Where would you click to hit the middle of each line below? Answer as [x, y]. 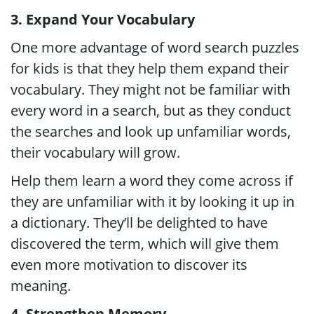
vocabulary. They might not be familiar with [150, 89]
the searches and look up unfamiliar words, [151, 131]
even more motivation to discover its [129, 265]
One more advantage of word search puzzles [155, 47]
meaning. [41, 286]
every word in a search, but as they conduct [151, 110]
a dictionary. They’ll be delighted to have [139, 223]
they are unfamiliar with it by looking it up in [152, 202]
